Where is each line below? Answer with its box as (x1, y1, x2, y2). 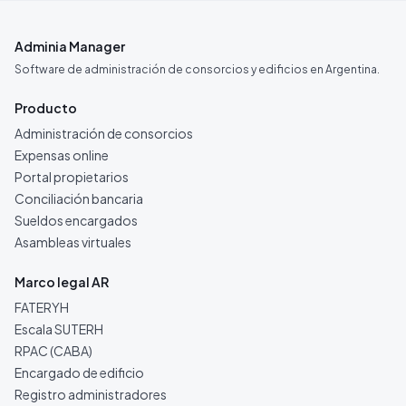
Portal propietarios (14, 169, 129, 185)
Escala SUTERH (14, 321, 103, 337)
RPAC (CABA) (14, 343, 92, 359)
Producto (14, 100, 77, 116)
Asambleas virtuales (14, 234, 131, 250)
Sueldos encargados (14, 212, 138, 228)
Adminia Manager (14, 38, 125, 54)
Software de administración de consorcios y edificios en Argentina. (14, 63, 380, 76)
